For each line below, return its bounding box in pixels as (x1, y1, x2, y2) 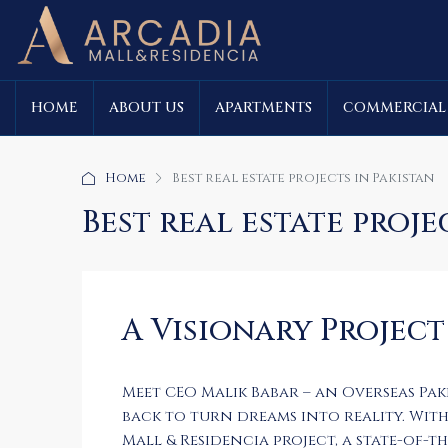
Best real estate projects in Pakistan (172, 169, 434, 187)
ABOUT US (109, 98, 184, 117)
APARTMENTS (215, 98, 312, 117)
